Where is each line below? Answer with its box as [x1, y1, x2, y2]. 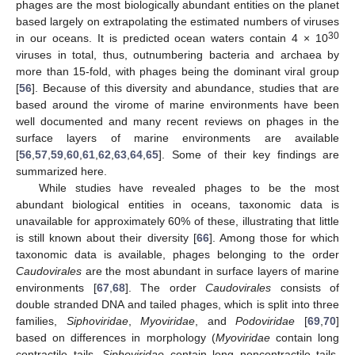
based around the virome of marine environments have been [16, 97, 339, 111]
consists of [271, 281, 339, 294]
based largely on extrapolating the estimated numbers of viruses [16, 14, 339, 28]
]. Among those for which [208, 231, 340, 244]
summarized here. [16, 164, 107, 177]
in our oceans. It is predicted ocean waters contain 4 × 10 [16, 31, 328, 44]
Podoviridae [235, 314, 296, 327]
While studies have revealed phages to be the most [38, 181, 339, 194]
